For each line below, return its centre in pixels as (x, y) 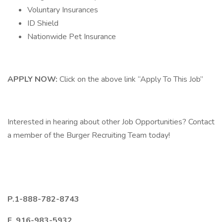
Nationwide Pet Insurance (72, 37)
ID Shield (43, 23)
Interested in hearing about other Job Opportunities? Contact (111, 122)
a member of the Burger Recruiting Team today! (89, 135)
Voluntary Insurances (63, 10)
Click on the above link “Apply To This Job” (131, 79)
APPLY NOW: (33, 79)
